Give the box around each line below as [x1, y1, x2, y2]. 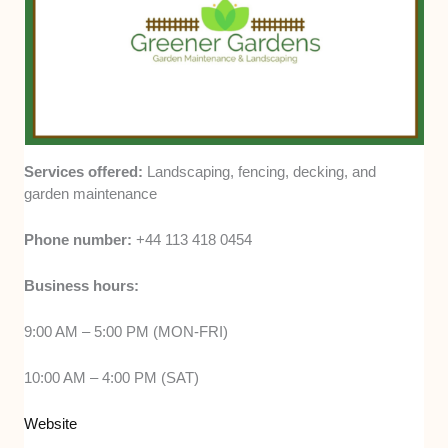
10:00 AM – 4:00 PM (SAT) [24, 368, 200, 386]
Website [24, 414, 78, 432]
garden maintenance [24, 184, 158, 202]
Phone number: [24, 230, 137, 248]
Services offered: [24, 162, 148, 180]
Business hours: [24, 276, 140, 294]
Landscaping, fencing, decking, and [147, 162, 377, 180]
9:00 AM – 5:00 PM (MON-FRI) [24, 322, 229, 340]
